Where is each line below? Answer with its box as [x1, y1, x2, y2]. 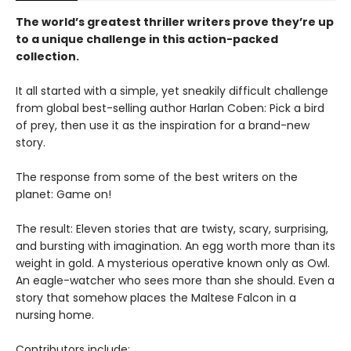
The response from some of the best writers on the [16, 168, 298, 185]
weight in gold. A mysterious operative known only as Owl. [16, 255, 330, 271]
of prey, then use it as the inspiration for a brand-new [16, 117, 309, 133]
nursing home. [16, 306, 94, 323]
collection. [16, 48, 79, 64]
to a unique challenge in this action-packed [16, 31, 278, 47]
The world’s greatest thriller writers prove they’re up [16, 13, 334, 30]
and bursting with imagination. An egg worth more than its [16, 237, 335, 254]
